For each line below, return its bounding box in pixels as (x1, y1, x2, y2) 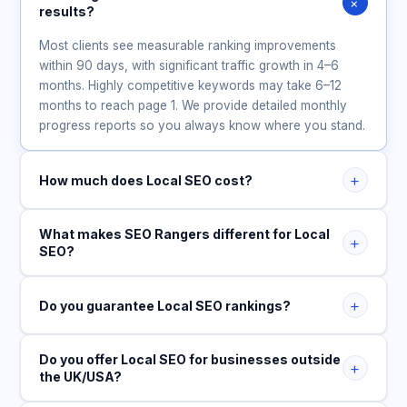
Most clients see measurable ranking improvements (39, 38, 337, 53)
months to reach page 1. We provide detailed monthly (39, 98, 348, 113)
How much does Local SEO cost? (39, 172, 253, 188)
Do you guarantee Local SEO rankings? (39, 297, 292, 313)
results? (39, 4, 95, 19)
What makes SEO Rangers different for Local (39, 226, 331, 242)
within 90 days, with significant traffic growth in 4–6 (39, 58, 340, 73)
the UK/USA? (39, 369, 123, 384)
